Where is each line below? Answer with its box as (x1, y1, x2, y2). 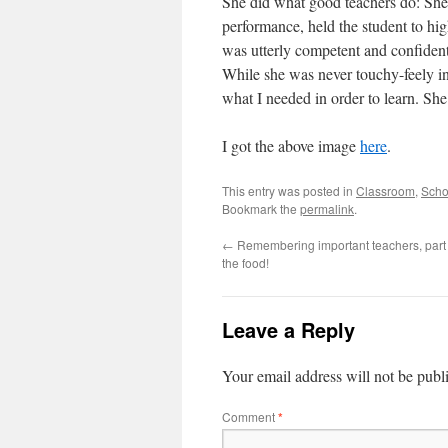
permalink (300, 200, 354, 217)
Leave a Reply (222, 315, 355, 344)
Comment (222, 408, 278, 425)
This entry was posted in (222, 182, 356, 199)
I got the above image (222, 135, 360, 156)
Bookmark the (222, 200, 300, 217)
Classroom (356, 182, 415, 199)
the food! (222, 254, 269, 271)
